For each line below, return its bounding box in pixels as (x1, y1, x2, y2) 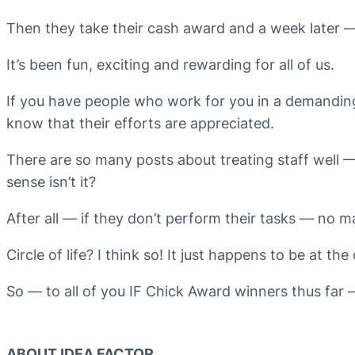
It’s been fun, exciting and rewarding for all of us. (6, 55, 334, 73)
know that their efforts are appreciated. (6, 114, 274, 132)
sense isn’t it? (6, 173, 96, 190)
